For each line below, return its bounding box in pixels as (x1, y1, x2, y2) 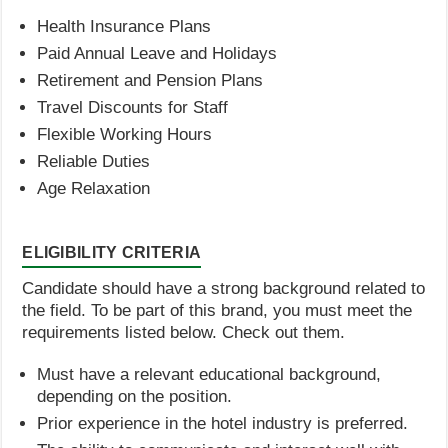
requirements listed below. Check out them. (22, 322, 346, 342)
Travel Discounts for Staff (37, 97, 229, 117)
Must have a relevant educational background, (37, 364, 382, 384)
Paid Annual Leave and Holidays (37, 43, 278, 63)
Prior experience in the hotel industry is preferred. (37, 413, 409, 433)
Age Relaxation (37, 178, 151, 198)
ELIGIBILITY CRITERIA (22, 243, 202, 261)
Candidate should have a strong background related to (22, 278, 426, 298)
